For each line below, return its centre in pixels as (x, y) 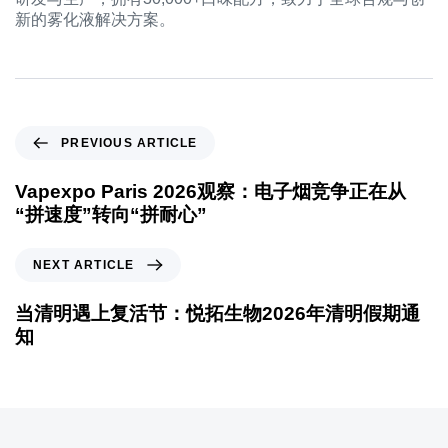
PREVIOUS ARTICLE (129, 142)
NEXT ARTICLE (84, 264)
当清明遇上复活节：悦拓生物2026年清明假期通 (217, 313)
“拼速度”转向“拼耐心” (111, 214)
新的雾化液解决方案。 (95, 19)
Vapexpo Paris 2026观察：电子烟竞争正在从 (210, 191)
